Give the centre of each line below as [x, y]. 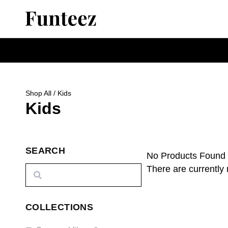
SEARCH [46, 151]
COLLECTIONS [59, 207]
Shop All [38, 93]
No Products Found [186, 156]
